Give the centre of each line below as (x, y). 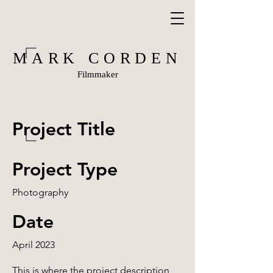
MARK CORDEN (97, 58)
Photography (40, 192)
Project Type (65, 169)
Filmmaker (97, 74)
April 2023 (34, 245)
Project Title (64, 129)
